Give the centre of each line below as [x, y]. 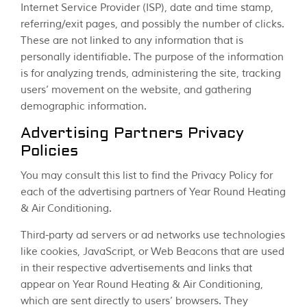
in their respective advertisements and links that [136, 269]
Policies [49, 152]
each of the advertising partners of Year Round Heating [153, 193]
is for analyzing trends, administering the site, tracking [151, 74]
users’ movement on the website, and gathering [136, 90]
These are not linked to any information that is [132, 41]
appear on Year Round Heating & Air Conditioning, [142, 285]
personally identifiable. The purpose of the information [152, 58]
